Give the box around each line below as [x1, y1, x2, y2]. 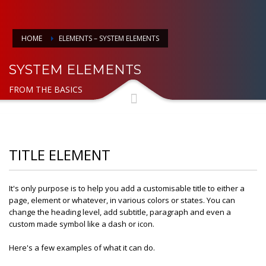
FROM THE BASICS [9, 83, 83, 95]
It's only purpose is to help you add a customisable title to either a [9, 182, 245, 194]
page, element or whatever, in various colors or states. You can [9, 194, 235, 205]
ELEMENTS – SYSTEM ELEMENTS [59, 33, 159, 43]
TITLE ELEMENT [9, 144, 110, 164]
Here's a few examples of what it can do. [9, 242, 155, 253]
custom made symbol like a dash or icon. [9, 218, 154, 229]
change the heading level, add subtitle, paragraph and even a [9, 206, 231, 217]
